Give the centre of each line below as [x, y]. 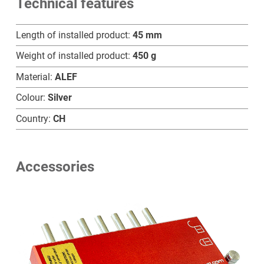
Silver [60, 98]
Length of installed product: [74, 35]
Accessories [55, 167]
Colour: [32, 98]
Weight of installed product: [74, 56]
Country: [34, 118]
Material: [35, 77]
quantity [32, 25]
